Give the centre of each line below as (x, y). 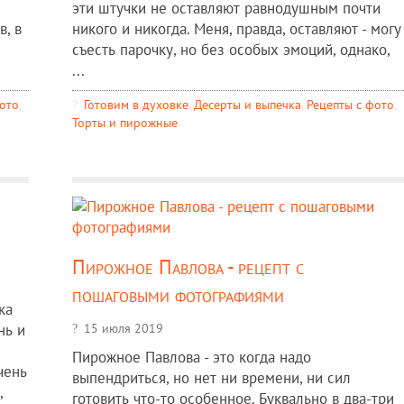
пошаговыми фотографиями (178, 294)
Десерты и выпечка (247, 104)
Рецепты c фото (350, 104)
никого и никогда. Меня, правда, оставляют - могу (236, 28)
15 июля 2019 (123, 327)
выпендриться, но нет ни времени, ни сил (211, 377)
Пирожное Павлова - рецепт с (188, 266)
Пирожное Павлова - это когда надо (191, 357)
